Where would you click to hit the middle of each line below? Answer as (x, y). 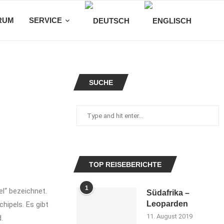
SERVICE (45, 20)
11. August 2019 (170, 216)
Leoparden (167, 204)
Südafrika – (168, 193)
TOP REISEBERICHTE (125, 164)
